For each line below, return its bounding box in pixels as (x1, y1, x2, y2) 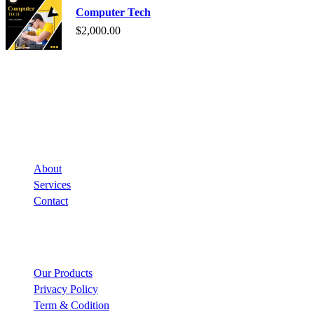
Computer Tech (76, 6, 151, 19)
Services (34, 179, 71, 191)
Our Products (34, 266, 93, 279)
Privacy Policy (34, 282, 98, 295)
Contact (34, 195, 68, 207)
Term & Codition (34, 299, 109, 311)
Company (6, 122, 53, 135)
